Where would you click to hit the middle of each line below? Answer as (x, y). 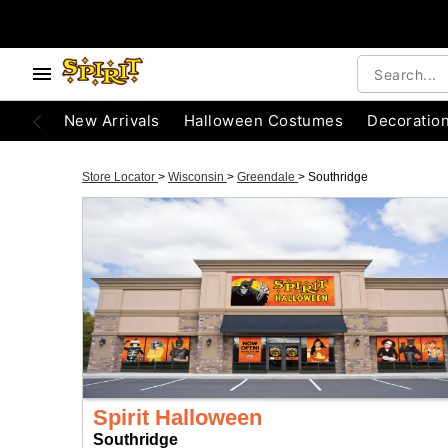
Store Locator (120, 177)
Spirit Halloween (177, 417)
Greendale (267, 177)
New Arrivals (112, 120)
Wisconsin (197, 177)
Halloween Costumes (263, 120)
